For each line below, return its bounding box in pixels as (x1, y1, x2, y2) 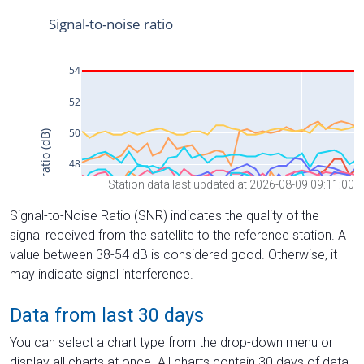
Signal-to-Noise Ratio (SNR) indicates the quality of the (10, 207, 319, 223)
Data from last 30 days (10, 303, 204, 327)
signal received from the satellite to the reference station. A (10, 227, 346, 243)
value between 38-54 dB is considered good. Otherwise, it (10, 246, 337, 262)
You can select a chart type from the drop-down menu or (10, 334, 333, 350)
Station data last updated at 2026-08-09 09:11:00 (108, 177, 354, 191)
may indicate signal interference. (10, 266, 193, 282)
